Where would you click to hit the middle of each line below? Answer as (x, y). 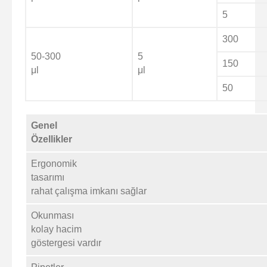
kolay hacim (56, 229)
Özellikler (52, 139)
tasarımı (48, 177)
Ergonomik (54, 163)
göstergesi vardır (66, 243)
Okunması (52, 215)
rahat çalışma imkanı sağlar (89, 191)
